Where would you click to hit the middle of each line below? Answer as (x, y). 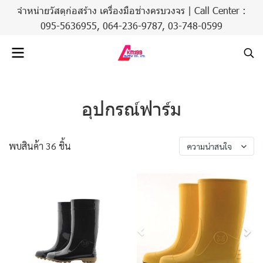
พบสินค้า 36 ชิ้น (40, 146)
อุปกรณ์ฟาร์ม (131, 108)
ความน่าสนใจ (209, 146)
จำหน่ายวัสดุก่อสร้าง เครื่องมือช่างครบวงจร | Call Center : (131, 10)
